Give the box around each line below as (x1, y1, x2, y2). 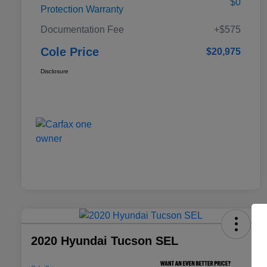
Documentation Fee (41, 24, 124, 35)
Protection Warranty (41, 4, 123, 14)
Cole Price (41, 45, 99, 58)
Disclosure (41, 67, 69, 74)
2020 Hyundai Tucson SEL (31, 234, 178, 247)
